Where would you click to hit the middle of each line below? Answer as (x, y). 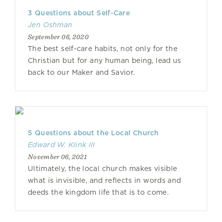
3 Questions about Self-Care (79, 13)
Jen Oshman (50, 25)
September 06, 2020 (58, 37)
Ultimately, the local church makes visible (103, 168)
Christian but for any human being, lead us (105, 60)
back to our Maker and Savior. (82, 72)
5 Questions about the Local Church (93, 133)
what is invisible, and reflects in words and (105, 180)
